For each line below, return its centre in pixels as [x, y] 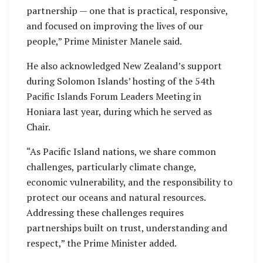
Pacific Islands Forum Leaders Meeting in [114, 97]
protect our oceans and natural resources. [116, 198]
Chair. [38, 127]
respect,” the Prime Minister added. [102, 243]
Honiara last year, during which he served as [119, 112]
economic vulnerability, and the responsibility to [129, 182]
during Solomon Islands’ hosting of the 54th [121, 81]
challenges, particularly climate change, [111, 167]
